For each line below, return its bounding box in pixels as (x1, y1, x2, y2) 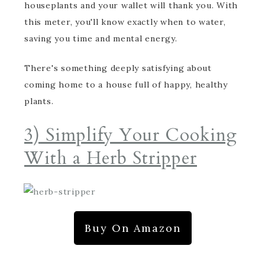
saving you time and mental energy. (24, 33, 177, 44)
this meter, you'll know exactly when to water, (24, 17, 226, 27)
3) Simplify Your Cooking (24, 123, 237, 147)
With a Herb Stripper (24, 146, 197, 170)
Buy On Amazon (84, 221, 181, 235)
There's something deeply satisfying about (24, 63, 212, 73)
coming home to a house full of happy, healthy (24, 79, 228, 90)
